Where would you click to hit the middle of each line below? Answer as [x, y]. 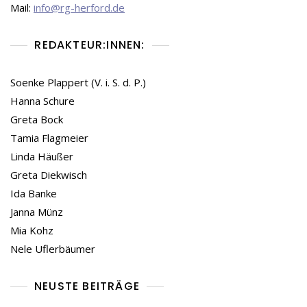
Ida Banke [34, 194]
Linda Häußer [42, 157]
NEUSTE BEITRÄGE [87, 286]
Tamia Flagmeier [49, 138]
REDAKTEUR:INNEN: [90, 45]
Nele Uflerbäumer [53, 249]
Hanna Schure [42, 101]
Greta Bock [37, 120]
